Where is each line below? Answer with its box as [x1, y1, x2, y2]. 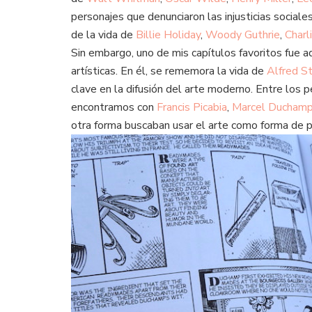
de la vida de [71, 27, 136, 43]
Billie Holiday [136, 27, 201, 43]
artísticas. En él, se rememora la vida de [71, 63, 267, 79]
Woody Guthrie [205, 27, 280, 43]
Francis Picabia [157, 100, 227, 116]
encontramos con [71, 100, 157, 116]
